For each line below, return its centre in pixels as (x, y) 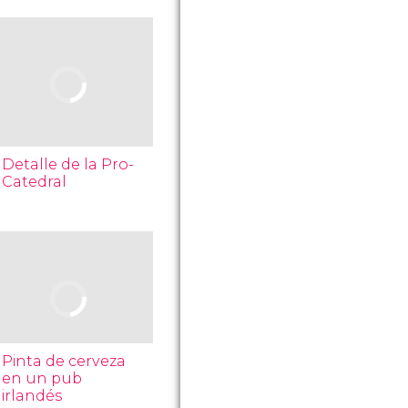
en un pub (42, 378)
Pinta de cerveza (64, 361)
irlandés (32, 396)
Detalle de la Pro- (68, 164)
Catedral (35, 182)
